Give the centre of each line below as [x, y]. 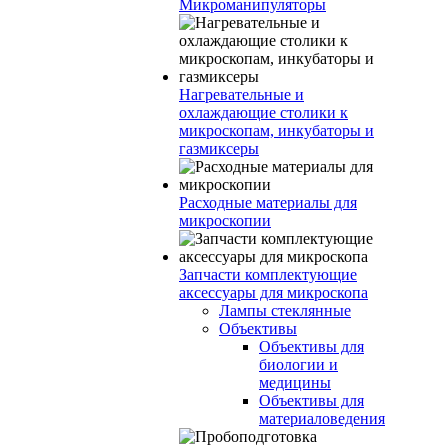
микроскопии [225, 220]
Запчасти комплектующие [268, 274]
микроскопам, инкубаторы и [276, 130]
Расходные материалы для [268, 202]
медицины [295, 382]
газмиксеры [219, 148]
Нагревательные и [241, 94]
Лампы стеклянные [285, 310]
